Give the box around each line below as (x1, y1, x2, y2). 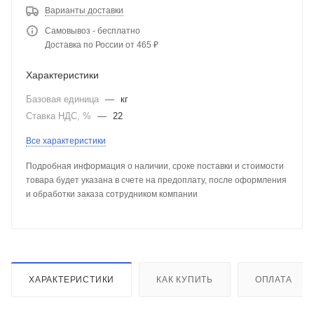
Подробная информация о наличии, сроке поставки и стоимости (26, 161, 284, 171)
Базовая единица (26, 93, 102, 104)
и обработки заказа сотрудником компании (26, 189, 198, 199)
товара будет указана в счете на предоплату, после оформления (26, 175, 287, 185)
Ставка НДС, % (26, 110, 94, 121)
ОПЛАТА (254, 274, 292, 285)
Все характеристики (26, 135, 106, 146)
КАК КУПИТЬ (156, 274, 214, 285)
